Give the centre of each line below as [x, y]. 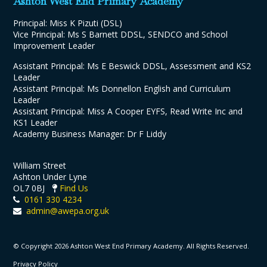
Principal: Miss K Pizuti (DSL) [68, 23]
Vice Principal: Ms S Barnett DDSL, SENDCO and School [121, 35]
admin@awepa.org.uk [68, 211]
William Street [40, 166]
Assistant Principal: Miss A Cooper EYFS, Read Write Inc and [128, 111]
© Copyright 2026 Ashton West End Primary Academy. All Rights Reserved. [131, 246]
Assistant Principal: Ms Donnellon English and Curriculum [122, 89]
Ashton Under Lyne [50, 177]
